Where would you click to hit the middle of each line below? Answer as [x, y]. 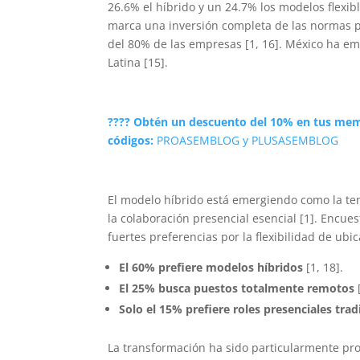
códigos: [133, 141]
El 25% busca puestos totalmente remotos [237, 288]
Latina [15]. [138, 63]
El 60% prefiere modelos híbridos [211, 268]
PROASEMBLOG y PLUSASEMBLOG [248, 141]
